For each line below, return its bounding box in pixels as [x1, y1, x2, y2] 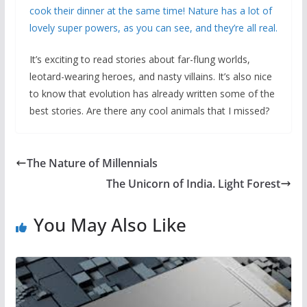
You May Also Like [33, 212, 186, 238]
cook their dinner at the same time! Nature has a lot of [29, 4, 272, 18]
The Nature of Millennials [26, 156, 158, 171]
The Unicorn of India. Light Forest [106, 176, 281, 192]
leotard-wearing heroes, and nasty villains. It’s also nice [29, 70, 272, 84]
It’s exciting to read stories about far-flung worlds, [29, 53, 250, 66]
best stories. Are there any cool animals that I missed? [29, 104, 269, 118]
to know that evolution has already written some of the [29, 87, 275, 101]
